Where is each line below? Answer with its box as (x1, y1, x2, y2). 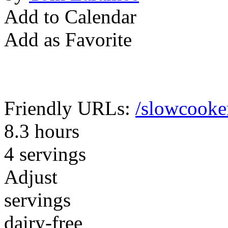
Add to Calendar (4, 6, 136, 27)
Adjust (4, 166, 58, 188)
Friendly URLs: (4, 97, 135, 119)
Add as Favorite (4, 28, 132, 50)
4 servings (4, 143, 86, 165)
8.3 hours (4, 120, 79, 142)
